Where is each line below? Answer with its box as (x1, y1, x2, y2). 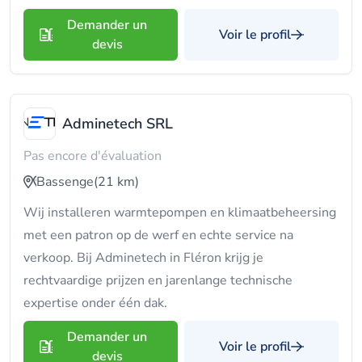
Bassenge (36, 173, 94, 191)
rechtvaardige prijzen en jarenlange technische (23, 271, 293, 289)
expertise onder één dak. (23, 294, 167, 312)
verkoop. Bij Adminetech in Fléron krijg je (23, 249, 263, 267)
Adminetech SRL (62, 114, 173, 133)
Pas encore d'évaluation (23, 147, 162, 165)
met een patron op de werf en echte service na (23, 226, 293, 244)
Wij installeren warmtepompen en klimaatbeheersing (23, 204, 336, 221)
